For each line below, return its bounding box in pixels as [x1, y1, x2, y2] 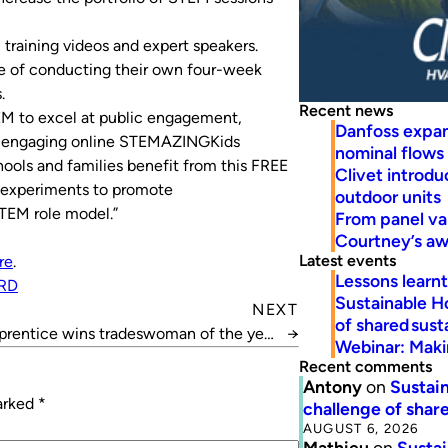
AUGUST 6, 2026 [302, 419, 419, 436]
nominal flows [334, 141, 444, 163]
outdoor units [334, 185, 441, 207]
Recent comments [298, 356, 432, 376]
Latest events [298, 250, 396, 270]
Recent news [298, 100, 393, 120]
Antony [302, 375, 362, 397]
